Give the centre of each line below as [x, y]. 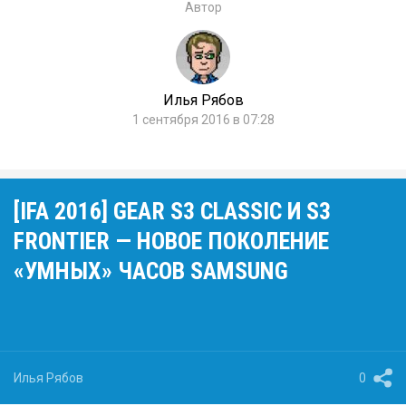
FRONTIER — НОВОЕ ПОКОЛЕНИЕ [171, 241]
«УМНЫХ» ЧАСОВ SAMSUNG [151, 271]
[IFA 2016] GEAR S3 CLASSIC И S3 [172, 211]
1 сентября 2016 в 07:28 [203, 120]
